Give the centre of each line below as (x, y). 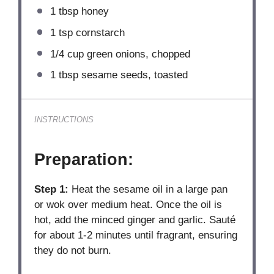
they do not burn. (73, 250)
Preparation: (84, 159)
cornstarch (98, 32)
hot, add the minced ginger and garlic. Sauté (135, 220)
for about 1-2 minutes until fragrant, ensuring (136, 235)
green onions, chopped (137, 54)
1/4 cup (67, 54)
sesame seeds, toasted (133, 75)
